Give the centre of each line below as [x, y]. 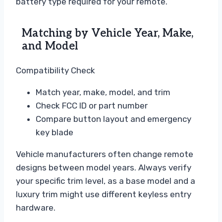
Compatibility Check [55, 71]
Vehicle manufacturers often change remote [105, 154]
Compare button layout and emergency [113, 119]
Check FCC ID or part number [92, 106]
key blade [55, 133]
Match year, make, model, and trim [103, 92]
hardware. [36, 208]
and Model [50, 46]
